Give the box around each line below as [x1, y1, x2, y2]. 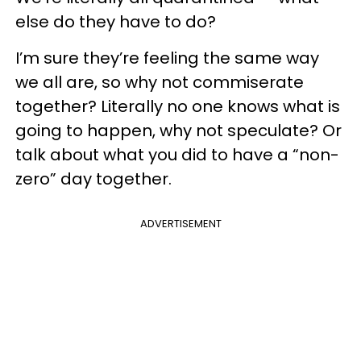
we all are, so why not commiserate [15, 71, 304, 93]
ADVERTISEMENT [139, 216, 222, 231]
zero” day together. [15, 168, 172, 190]
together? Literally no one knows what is [15, 95, 340, 118]
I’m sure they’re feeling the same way [15, 47, 319, 69]
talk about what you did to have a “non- [15, 143, 339, 166]
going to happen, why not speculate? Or [15, 119, 342, 142]
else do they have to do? [15, 10, 216, 33]
